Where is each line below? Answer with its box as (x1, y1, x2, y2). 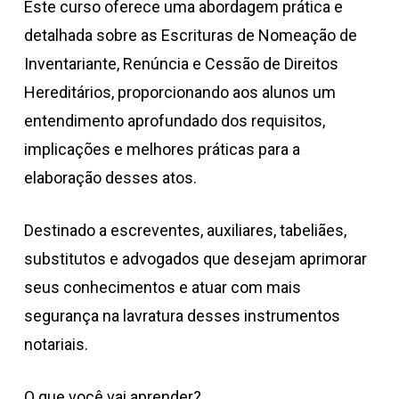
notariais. (23, 334, 88, 354)
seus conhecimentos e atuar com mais (23, 277, 301, 297)
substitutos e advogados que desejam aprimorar (23, 248, 367, 268)
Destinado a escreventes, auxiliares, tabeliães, (23, 220, 346, 240)
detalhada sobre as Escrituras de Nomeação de (23, 25, 357, 45)
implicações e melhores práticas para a (23, 139, 300, 159)
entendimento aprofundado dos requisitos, (23, 110, 325, 130)
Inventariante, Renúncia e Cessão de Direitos (23, 53, 338, 73)
